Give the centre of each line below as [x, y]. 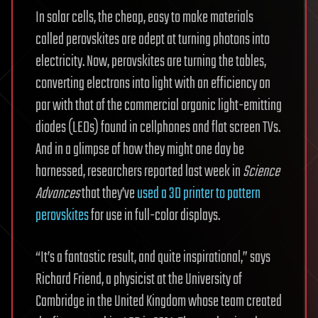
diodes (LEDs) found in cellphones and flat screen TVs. [158, 127]
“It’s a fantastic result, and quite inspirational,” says [153, 257]
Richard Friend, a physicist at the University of [139, 279]
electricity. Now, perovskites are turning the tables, [151, 61]
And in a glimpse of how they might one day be [140, 149]
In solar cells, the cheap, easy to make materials [144, 17]
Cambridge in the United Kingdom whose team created [159, 301]
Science [261, 171]
